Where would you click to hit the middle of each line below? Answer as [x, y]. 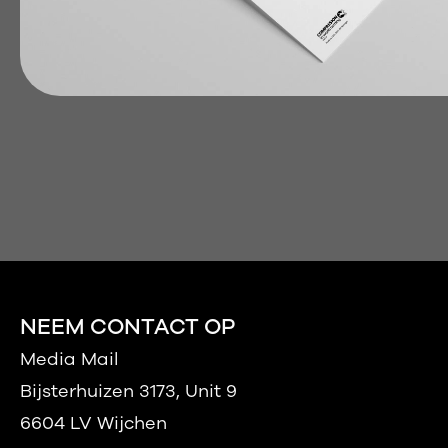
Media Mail [69, 359]
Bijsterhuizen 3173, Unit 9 [128, 391]
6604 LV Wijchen [93, 423]
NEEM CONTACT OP [127, 327]
